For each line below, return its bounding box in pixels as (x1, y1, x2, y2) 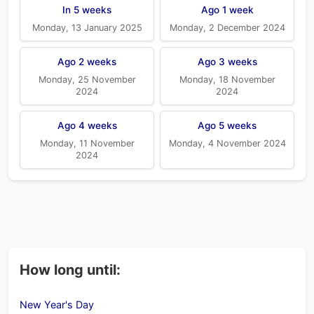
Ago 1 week (200, 4, 254, 15)
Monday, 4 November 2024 (168, 138, 286, 149)
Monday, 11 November (39, 138, 135, 149)
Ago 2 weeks (57, 56, 116, 67)
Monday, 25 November (38, 74, 136, 85)
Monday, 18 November (179, 74, 275, 85)
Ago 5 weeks (198, 120, 257, 131)
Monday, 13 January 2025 (32, 22, 142, 33)
